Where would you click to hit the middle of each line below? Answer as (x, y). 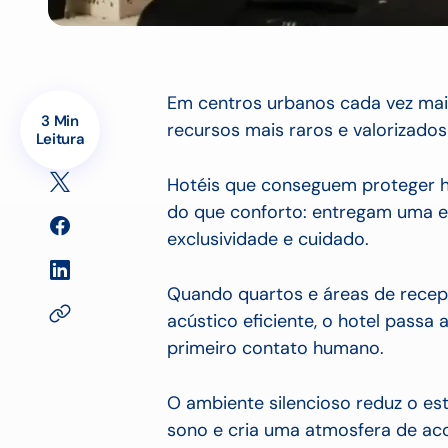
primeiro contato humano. (275, 348)
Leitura (60, 139)
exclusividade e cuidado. (268, 239)
